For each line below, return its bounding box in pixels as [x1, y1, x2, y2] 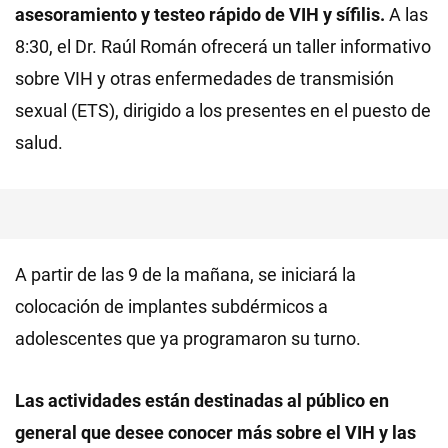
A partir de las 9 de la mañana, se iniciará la [15, 263, 356, 285]
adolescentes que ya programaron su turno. [15, 327, 361, 349]
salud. [15, 131, 63, 153]
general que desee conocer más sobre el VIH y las [15, 421, 416, 443]
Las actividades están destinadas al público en [15, 389, 389, 411]
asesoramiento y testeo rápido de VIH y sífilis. [15, 3, 385, 25]
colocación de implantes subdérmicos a [15, 295, 328, 317]
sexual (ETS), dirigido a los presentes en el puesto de [15, 99, 431, 121]
